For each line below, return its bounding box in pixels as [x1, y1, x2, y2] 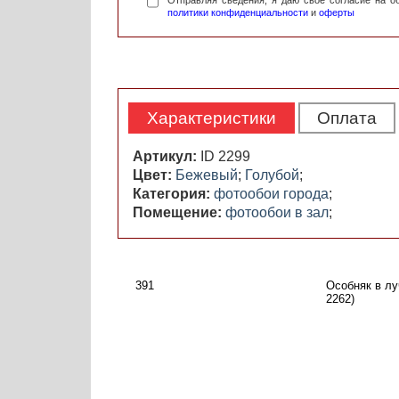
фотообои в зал [225, 205, 329, 221]
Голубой [245, 167, 299, 183]
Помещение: [133, 205, 225, 221]
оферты [319, 7, 354, 19]
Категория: [133, 186, 214, 202]
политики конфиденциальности [167, 7, 308, 19]
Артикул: [133, 149, 200, 165]
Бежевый [175, 167, 238, 183]
